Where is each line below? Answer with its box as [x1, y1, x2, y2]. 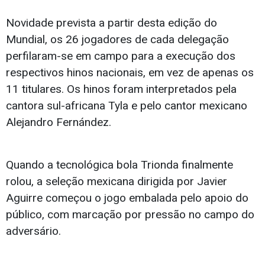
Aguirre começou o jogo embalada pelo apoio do [6, 191, 248, 205]
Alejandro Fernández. [6, 115, 111, 130]
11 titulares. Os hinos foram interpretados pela [6, 82, 237, 96]
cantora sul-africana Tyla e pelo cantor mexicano [6, 99, 247, 113]
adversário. [6, 224, 61, 238]
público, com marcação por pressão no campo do [6, 208, 254, 222]
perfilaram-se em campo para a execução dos [6, 49, 235, 63]
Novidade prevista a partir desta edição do [6, 16, 217, 30]
